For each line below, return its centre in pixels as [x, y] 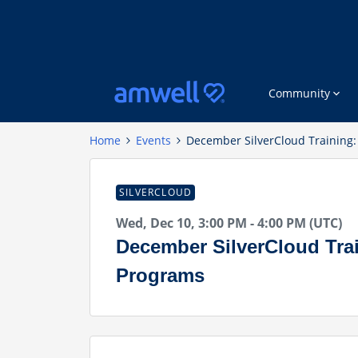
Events [153, 140]
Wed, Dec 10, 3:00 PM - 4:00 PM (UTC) [229, 223]
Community [299, 93]
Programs [160, 275]
